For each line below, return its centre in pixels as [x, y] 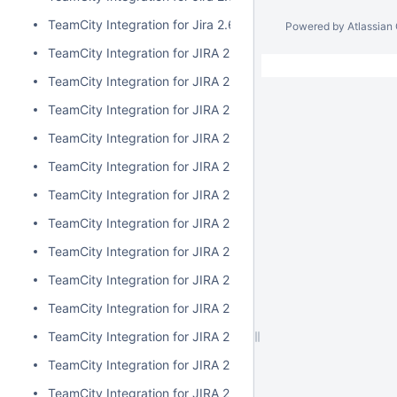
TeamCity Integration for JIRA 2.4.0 [150, 251]
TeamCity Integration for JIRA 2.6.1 [149, 81]
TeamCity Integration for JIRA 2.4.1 [149, 223]
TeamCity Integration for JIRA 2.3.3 [150, 280]
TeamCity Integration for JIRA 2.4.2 [150, 195]
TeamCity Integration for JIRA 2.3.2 [150, 308]
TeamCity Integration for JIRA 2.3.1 [149, 336]
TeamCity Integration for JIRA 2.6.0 [150, 109]
